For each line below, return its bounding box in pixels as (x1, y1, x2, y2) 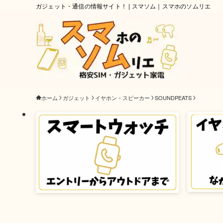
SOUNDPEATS (155, 94, 192, 102)
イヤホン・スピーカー (95, 94, 150, 102)
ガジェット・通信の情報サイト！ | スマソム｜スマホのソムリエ (36, 1, 211, 10)
